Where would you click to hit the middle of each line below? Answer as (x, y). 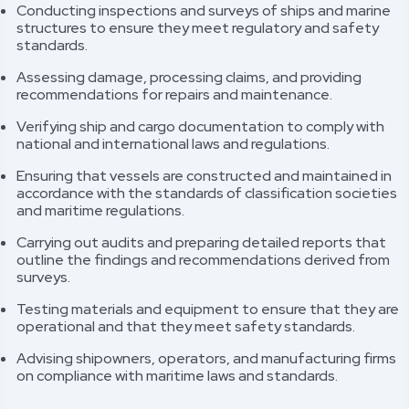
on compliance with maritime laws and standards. (177, 376)
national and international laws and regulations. (173, 144)
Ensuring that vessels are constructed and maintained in (204, 176)
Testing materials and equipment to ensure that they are (208, 309)
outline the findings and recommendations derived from (203, 260)
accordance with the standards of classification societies (207, 193)
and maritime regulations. (100, 210)
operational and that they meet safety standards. (186, 326)
